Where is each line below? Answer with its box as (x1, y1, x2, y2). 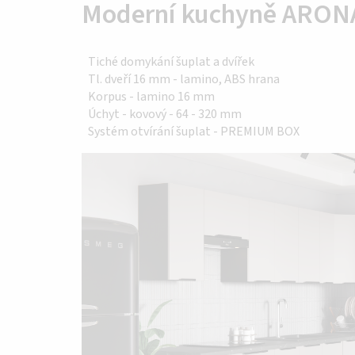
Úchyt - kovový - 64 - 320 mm (88, 105, 242, 123)
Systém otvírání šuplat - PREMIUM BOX (88, 122, 300, 140)
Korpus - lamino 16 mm (88, 87, 217, 105)
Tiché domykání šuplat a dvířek (88, 52, 254, 71)
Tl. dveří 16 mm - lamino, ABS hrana (88, 70, 280, 88)
